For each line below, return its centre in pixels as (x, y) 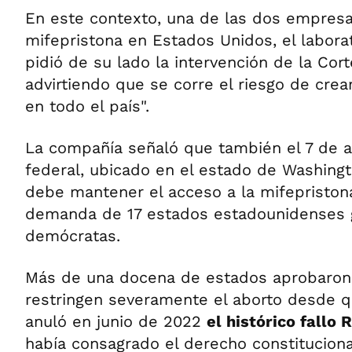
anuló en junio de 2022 (116, 321)
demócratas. (73, 236)
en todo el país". (87, 106)
